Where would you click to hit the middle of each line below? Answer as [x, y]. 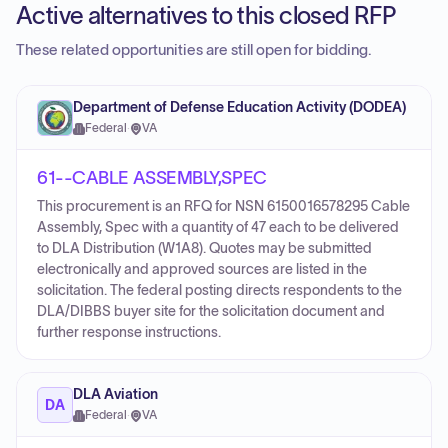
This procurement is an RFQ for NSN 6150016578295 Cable [223, 206]
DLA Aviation [115, 394]
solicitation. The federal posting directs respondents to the [219, 290]
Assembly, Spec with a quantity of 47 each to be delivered [218, 227]
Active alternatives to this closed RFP [206, 15]
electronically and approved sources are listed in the [202, 269]
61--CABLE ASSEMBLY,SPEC [152, 178]
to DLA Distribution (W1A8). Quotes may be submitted [204, 248]
